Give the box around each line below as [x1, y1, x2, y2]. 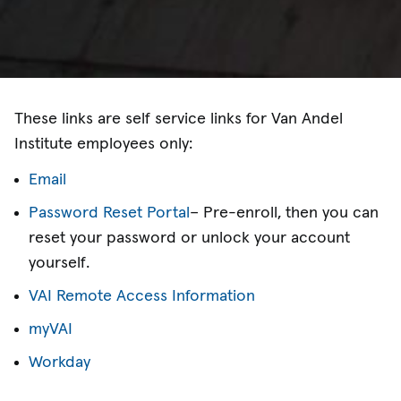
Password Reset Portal [29, 204, 190, 221]
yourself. [29, 254, 90, 271]
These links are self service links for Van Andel [14, 111, 343, 128]
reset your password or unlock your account [29, 229, 350, 246]
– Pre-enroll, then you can [190, 204, 379, 221]
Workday [29, 354, 90, 371]
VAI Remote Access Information [29, 287, 255, 304]
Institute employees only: [14, 136, 192, 153]
